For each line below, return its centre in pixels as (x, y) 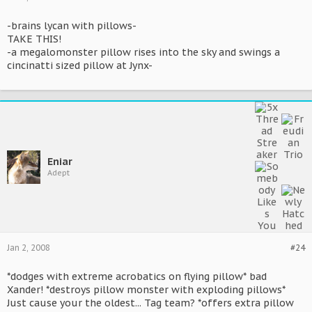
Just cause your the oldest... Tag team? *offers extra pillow (150, 303)
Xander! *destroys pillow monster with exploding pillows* (146, 290)
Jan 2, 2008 (29, 248)
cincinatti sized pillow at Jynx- (80, 65)
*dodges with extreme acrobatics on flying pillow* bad (137, 276)
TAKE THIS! (34, 39)
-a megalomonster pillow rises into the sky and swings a (143, 52)
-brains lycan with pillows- (72, 26)
